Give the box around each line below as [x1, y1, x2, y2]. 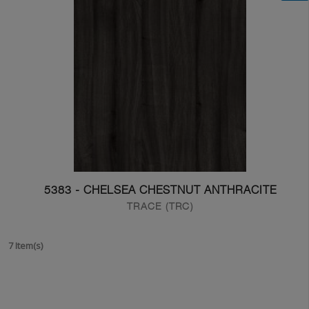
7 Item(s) [8, 239, 43, 252]
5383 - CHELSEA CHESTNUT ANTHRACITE [43, 183, 277, 197]
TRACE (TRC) [126, 200, 194, 212]
